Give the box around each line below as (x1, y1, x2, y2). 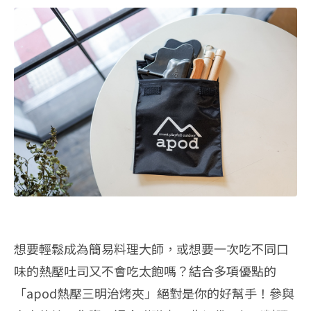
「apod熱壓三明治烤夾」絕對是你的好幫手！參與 (14, 283, 294, 302)
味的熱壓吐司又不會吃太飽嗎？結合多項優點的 (14, 261, 276, 280)
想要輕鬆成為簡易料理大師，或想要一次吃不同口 (14, 239, 289, 258)
